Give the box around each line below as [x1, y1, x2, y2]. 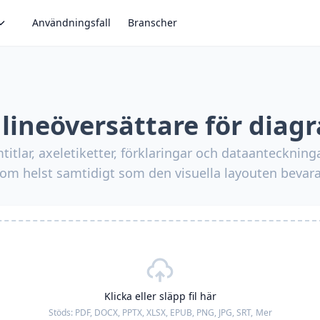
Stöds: [48, 306, 75, 319]
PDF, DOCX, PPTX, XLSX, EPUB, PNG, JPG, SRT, [74, 306, 253, 319]
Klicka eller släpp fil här [104, 289, 216, 303]
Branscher [128, 16, 177, 29]
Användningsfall [32, 16, 111, 29]
